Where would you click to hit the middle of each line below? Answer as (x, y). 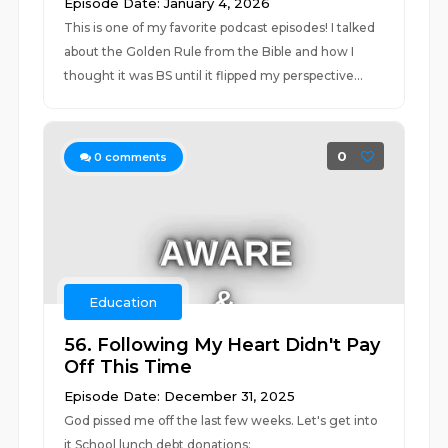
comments (135, 157)
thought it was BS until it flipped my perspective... (214, 75)
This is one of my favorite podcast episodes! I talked (220, 27)
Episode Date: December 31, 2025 (180, 396)
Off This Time (128, 367)
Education (123, 302)
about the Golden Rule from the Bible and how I (209, 51)
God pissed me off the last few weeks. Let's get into (221, 420)
